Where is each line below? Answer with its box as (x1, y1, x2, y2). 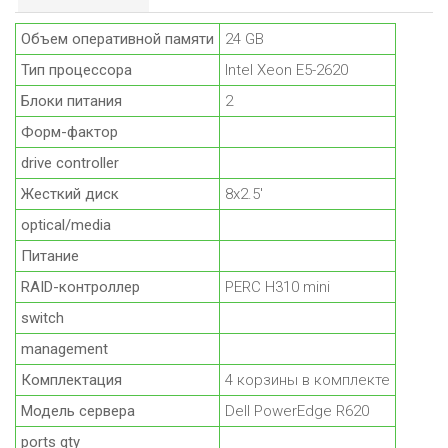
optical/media (21, 216, 111, 235)
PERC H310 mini (225, 278, 330, 297)
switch (21, 309, 64, 328)
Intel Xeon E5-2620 (225, 61, 348, 80)
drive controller (21, 154, 119, 173)
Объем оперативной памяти (21, 30, 214, 49)
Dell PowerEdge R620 (225, 402, 369, 421)
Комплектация (21, 371, 122, 390)
